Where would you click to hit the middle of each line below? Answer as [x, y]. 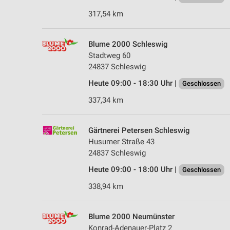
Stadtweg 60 [109, 55]
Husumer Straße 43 [121, 141]
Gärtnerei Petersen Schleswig [139, 130]
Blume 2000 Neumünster [131, 216]
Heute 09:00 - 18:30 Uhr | [133, 83]
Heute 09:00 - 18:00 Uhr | [133, 169]
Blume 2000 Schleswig [128, 44]
